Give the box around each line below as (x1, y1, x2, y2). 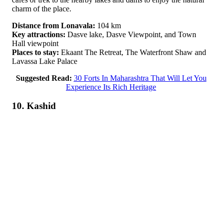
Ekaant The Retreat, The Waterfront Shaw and (59, 48, 206, 56)
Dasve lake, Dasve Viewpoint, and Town (65, 30, 196, 39)
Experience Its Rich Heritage (66, 82, 156, 91)
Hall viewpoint (12, 39, 58, 48)
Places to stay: (12, 48, 59, 56)
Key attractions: (12, 30, 65, 39)
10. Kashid (12, 101, 56, 111)
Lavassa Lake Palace (12, 56, 77, 65)
